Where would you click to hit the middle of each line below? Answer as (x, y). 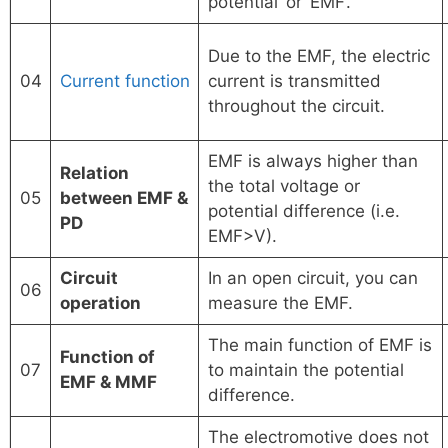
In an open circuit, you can (312, 278)
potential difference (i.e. (303, 211)
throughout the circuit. (296, 106)
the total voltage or (283, 186)
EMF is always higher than (312, 161)
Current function (124, 81)
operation (100, 303)
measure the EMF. (280, 303)
